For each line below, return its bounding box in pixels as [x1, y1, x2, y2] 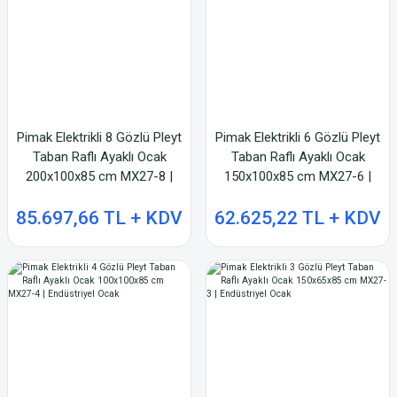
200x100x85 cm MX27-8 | [26, 168, 173, 184]
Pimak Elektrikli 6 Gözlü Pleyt [215, 129, 380, 145]
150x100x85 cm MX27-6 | [224, 168, 371, 184]
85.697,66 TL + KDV [16, 207, 183, 229]
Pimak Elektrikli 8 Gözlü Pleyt [17, 129, 182, 145]
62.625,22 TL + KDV [214, 207, 381, 229]
